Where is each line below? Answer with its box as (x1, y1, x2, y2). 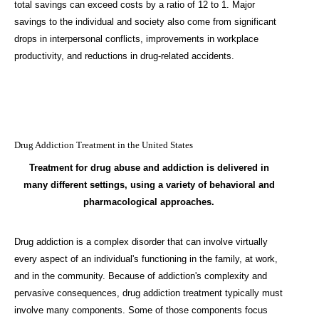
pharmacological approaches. (83, 197, 214, 208)
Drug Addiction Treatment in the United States (14, 140, 193, 151)
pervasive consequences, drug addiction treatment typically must (14, 288, 283, 299)
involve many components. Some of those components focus (14, 305, 268, 316)
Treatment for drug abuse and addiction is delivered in (28, 162, 269, 174)
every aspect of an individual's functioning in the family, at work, (14, 253, 278, 265)
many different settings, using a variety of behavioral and (23, 179, 275, 191)
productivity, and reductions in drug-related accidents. (14, 51, 234, 62)
